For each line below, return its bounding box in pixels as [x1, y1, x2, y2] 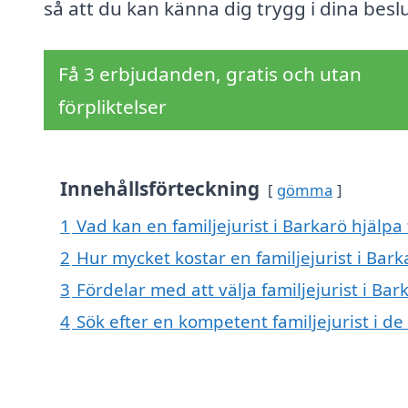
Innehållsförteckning [60, 176, 260, 202]
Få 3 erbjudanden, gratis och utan [58, 61, 362, 87]
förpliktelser [58, 94, 167, 120]
